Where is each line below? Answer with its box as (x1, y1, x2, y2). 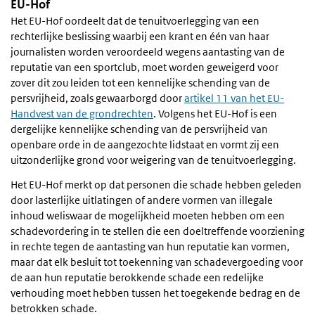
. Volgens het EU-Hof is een (153, 106, 277, 120)
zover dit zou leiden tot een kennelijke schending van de (11, 75, 270, 89)
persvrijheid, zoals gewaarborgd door (11, 91, 184, 105)
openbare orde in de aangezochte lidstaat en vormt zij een (11, 137, 279, 151)
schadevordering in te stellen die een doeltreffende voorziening (11, 224, 304, 238)
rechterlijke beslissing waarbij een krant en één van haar (11, 29, 269, 43)
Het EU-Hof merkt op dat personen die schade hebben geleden (11, 177, 302, 191)
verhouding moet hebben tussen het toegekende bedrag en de (11, 285, 300, 300)
